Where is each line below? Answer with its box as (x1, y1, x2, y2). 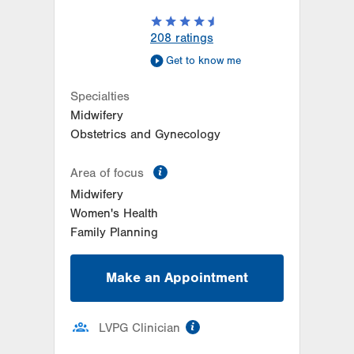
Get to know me (166, 54, 241, 67)
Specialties (70, 88, 130, 104)
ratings (171, 30, 213, 45)
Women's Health (70, 205, 158, 220)
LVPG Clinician (99, 321, 180, 336)
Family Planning (70, 224, 158, 239)
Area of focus (70, 165, 148, 180)
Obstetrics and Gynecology (70, 126, 220, 141)
